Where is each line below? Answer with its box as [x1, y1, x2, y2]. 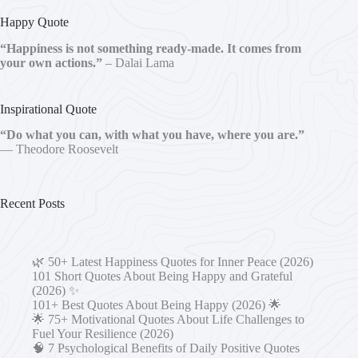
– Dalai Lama [102, 55, 174, 70]
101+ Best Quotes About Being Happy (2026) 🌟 [32, 298, 281, 312]
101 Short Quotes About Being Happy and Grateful [32, 269, 292, 284]
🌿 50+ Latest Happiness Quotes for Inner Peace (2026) [32, 255, 313, 269]
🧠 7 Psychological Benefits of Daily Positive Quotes [32, 341, 300, 356]
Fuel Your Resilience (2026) [32, 327, 173, 341]
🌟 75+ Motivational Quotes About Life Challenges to [32, 312, 304, 327]
